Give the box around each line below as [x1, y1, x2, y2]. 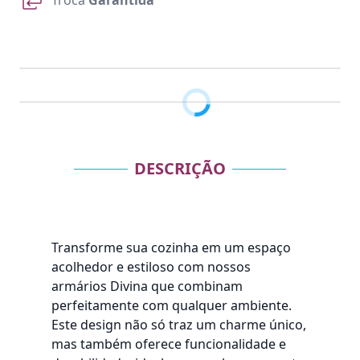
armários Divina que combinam [51, 277, 243, 295]
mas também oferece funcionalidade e [51, 335, 286, 353]
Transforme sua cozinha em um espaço [51, 239, 291, 256]
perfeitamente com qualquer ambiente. [51, 297, 292, 314]
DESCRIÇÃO [134, 157, 226, 179]
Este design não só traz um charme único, [51, 316, 306, 333]
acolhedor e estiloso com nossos [51, 258, 251, 276]
